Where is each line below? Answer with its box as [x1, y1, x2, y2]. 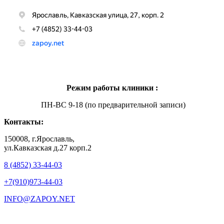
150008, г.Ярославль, [4, 134, 74, 143]
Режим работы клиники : [66, 83, 158, 92]
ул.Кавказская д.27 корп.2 [4, 143, 91, 152]
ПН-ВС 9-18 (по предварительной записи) [38, 100, 185, 109]
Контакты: [4, 117, 43, 126]
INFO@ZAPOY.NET [4, 194, 75, 203]
